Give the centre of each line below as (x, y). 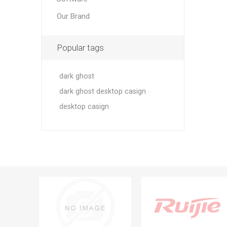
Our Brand (73, 16)
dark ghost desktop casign (102, 91)
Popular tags (80, 48)
